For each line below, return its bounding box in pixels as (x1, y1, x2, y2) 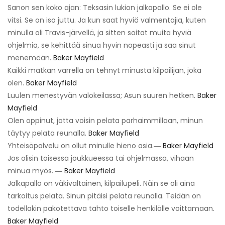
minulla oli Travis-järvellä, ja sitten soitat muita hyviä (8, 27, 191, 38)
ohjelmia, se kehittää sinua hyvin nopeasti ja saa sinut (8, 40, 196, 50)
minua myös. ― (8, 165, 64, 176)
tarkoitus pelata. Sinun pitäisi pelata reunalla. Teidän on (8, 190, 201, 201)
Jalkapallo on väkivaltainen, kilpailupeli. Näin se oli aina (8, 178, 195, 188)
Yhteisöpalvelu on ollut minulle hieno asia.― (8, 140, 163, 151)
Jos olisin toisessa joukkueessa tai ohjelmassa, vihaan (8, 153, 194, 163)
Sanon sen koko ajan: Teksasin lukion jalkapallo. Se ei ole (8, 2, 202, 13)
